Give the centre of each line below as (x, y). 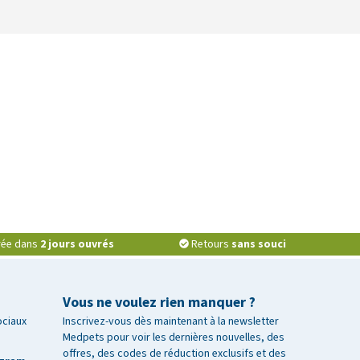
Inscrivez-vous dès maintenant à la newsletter (171, 321)
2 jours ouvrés (78, 244)
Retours (211, 244)
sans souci (258, 244)
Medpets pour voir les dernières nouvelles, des (174, 337)
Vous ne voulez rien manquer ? (159, 302)
